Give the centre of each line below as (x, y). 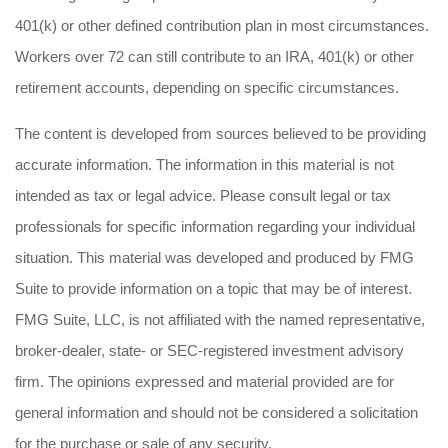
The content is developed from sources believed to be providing (220, 133)
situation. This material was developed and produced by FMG (214, 257)
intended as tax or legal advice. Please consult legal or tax (203, 195)
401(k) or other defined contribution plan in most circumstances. (222, 25)
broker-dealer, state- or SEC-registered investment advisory (209, 350)
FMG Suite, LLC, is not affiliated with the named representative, (220, 319)
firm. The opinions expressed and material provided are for (204, 381)
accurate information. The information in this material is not (204, 164)
